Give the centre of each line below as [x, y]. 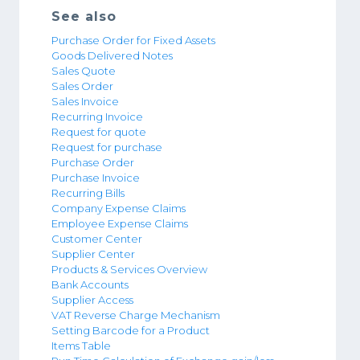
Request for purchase [107, 147]
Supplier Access [92, 299]
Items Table [81, 345]
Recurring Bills [88, 192]
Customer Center [97, 238]
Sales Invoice [85, 101]
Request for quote [99, 131]
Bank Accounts [90, 284]
